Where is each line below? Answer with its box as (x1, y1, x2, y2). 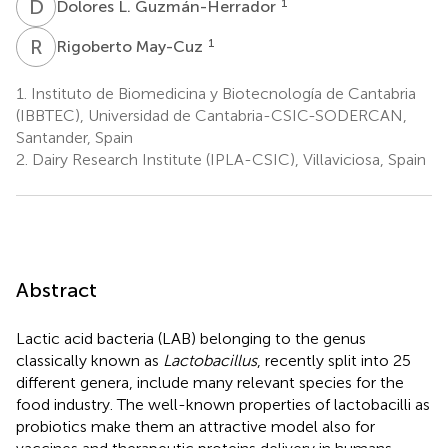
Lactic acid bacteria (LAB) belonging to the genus (16, 328, 366, 348)
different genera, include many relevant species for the (16, 372, 404, 392)
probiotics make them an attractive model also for (16, 416, 375, 436)
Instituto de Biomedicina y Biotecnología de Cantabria (27, 83, 416, 103)
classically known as (16, 350, 163, 370)
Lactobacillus (163, 350, 257, 370)
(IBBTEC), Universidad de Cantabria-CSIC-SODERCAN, (16, 105, 407, 125)
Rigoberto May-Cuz (56, 36, 207, 56)
